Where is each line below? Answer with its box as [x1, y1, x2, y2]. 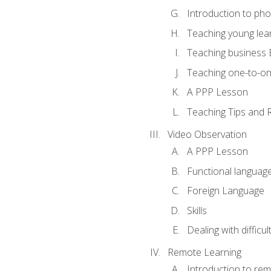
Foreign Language [186, 184, 264, 198]
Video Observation [167, 127, 247, 141]
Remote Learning [167, 246, 241, 260]
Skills [186, 203, 207, 217]
